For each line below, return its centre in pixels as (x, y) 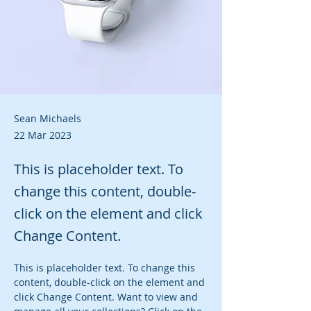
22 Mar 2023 (43, 135)
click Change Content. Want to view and (107, 297)
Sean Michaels (48, 118)
